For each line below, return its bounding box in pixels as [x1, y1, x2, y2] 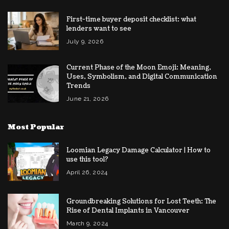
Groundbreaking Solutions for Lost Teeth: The [66, 197, 216, 207]
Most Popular [8, 122, 64, 132]
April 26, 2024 [66, 169, 108, 176]
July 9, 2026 [66, 38, 104, 45]
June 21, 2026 [66, 95, 109, 103]
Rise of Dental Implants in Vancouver [66, 206, 190, 216]
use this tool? [66, 155, 108, 165]
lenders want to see [66, 24, 131, 34]
